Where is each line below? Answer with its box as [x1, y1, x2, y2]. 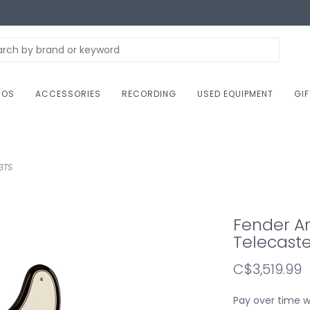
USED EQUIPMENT [197, 88, 273, 100]
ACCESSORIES [35, 88, 101, 100]
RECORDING [122, 88, 176, 100]
